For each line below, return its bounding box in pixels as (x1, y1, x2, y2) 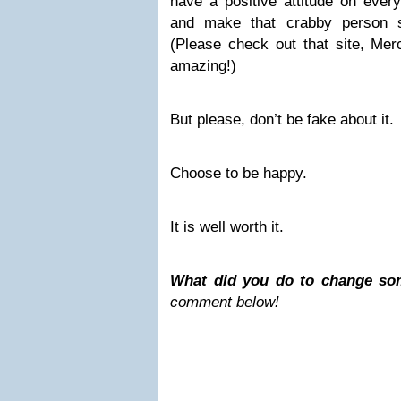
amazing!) (170, 57, 236, 74)
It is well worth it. (170, 218, 284, 235)
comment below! (170, 294, 279, 311)
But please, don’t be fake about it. (170, 111, 394, 128)
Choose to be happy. (170, 165, 307, 182)
